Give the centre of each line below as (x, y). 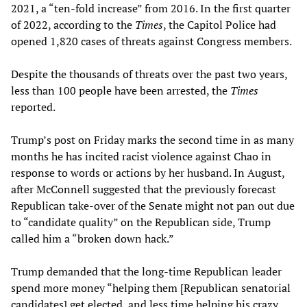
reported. (33, 107)
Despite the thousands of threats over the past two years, (149, 74)
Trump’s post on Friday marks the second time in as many (152, 139)
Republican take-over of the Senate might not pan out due (153, 205)
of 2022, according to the (73, 24)
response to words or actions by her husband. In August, (148, 172)
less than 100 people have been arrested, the (121, 90)
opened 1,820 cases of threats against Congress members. (151, 41)
